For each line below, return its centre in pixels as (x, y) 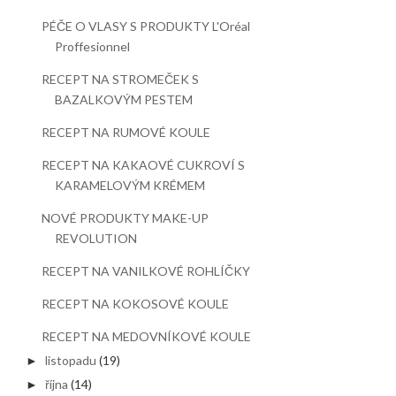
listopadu (71, 360)
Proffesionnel (93, 46)
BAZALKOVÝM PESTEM (124, 99)
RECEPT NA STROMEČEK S (121, 79)
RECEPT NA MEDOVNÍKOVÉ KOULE (147, 336)
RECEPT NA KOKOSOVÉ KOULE (136, 304)
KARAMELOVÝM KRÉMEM (130, 185)
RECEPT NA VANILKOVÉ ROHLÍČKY (146, 271)
